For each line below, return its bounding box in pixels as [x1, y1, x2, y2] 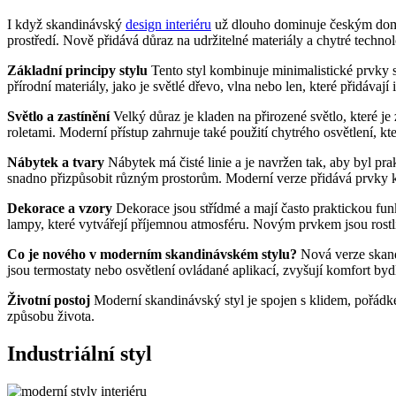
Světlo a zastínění [7, 108, 113, 124]
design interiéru [126, 16, 211, 32]
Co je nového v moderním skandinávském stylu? [7, 246, 301, 262]
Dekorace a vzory [7, 200, 116, 216]
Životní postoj [7, 292, 94, 308]
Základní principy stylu [7, 62, 151, 78]
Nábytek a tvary [7, 154, 108, 170]
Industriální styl [7, 341, 152, 365]
